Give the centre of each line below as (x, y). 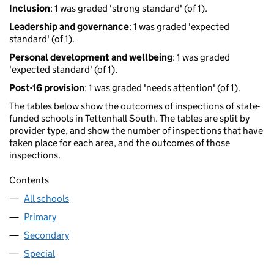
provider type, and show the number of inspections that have (136, 131)
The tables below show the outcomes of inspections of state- (135, 106)
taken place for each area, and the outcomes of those (120, 143)
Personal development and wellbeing (91, 57)
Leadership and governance (69, 27)
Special (39, 254)
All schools (46, 199)
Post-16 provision (47, 88)
